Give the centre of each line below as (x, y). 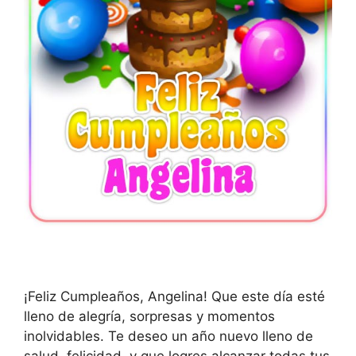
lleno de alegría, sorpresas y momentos (149, 316)
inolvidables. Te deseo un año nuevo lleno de (168, 336)
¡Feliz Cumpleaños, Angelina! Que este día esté (174, 296)
